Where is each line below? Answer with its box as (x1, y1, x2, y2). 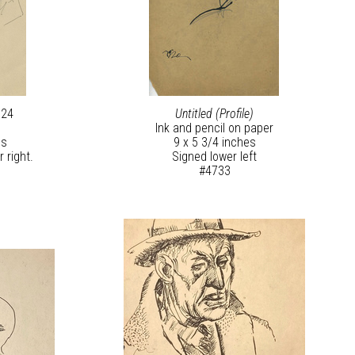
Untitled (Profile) (175, 106, 254, 122)
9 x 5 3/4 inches (173, 135, 256, 151)
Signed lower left (172, 149, 258, 165)
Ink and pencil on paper (155, 120, 274, 136)
